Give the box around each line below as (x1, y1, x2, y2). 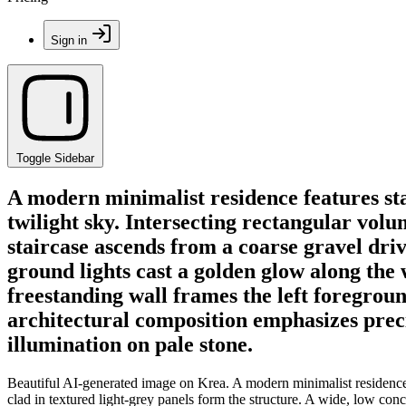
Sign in (51, 34, 87, 47)
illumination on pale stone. (7, 332, 253, 356)
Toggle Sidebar (16, 151, 94, 165)
